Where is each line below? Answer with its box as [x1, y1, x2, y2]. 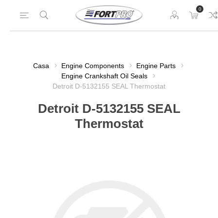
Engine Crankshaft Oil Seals [61, 72, 147, 80]
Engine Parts [136, 62, 176, 70]
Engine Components [61, 62, 124, 70]
